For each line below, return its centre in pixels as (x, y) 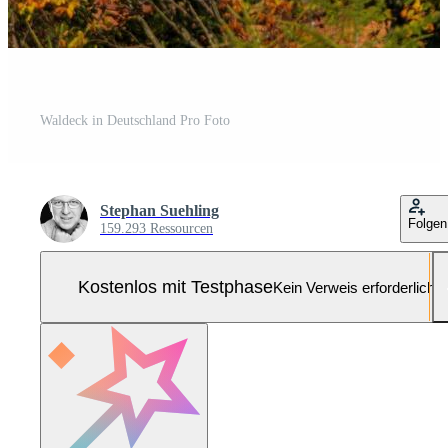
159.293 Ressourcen (156, 229)
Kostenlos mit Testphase (175, 286)
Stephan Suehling (159, 211)
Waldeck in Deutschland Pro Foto (135, 121)
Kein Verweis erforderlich (353, 287)
